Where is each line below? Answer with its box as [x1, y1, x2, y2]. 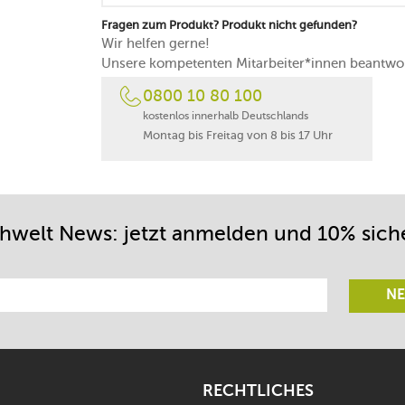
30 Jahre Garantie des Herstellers [137, 8, 345, 24]
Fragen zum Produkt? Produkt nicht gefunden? [101, 18, 357, 32]
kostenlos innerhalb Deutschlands [143, 109, 308, 122]
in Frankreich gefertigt [137, 28, 277, 44]
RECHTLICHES [202, 383, 314, 400]
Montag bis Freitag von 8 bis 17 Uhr [143, 128, 333, 142]
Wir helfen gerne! [101, 35, 210, 52]
